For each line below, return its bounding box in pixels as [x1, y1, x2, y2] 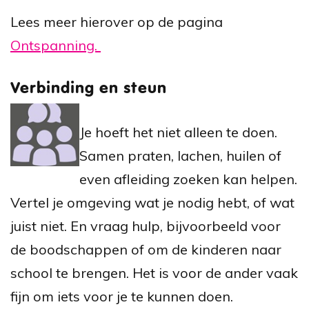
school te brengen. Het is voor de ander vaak [10, 263, 298, 281]
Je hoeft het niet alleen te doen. [79, 123, 277, 141]
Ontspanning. [10, 36, 101, 54]
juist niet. [10, 217, 67, 235]
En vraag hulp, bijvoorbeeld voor [67, 217, 281, 235]
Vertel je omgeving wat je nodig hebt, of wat [10, 193, 295, 211]
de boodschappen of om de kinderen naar [10, 240, 281, 258]
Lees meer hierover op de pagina [10, 12, 223, 30]
